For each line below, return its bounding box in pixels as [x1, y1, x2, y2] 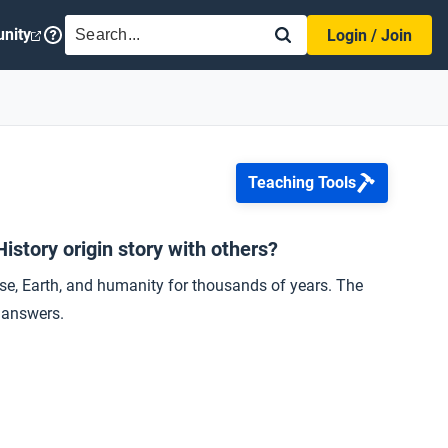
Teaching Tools [248, 173, 356, 192]
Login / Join [327, 26, 412, 45]
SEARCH [75, 16, 135, 35]
